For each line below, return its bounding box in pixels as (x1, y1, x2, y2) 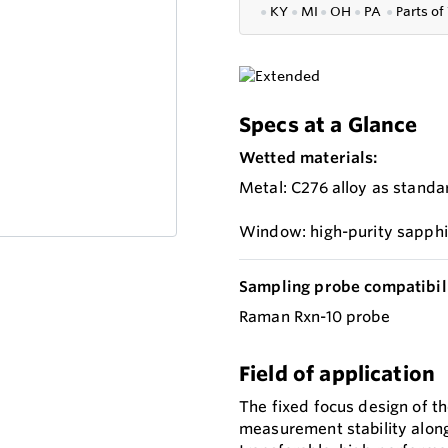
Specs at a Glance (239, 112, 418, 138)
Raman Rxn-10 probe (239, 307, 390, 327)
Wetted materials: (239, 148, 378, 168)
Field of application (239, 361, 436, 387)
